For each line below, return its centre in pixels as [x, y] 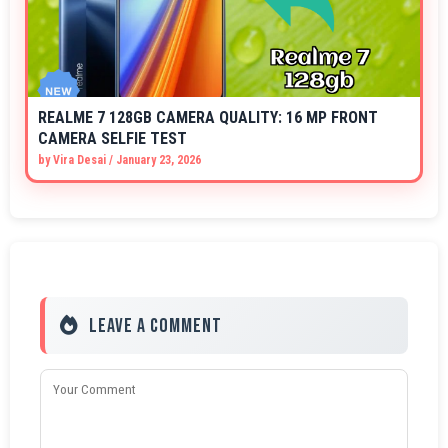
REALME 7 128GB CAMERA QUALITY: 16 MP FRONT [208, 118]
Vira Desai [79, 160]
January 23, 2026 [158, 160]
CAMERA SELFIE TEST [112, 139]
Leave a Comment [155, 326]
